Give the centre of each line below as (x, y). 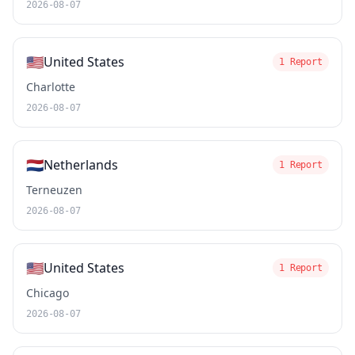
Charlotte (51, 87)
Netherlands (81, 165)
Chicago (48, 293)
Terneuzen (54, 190)
